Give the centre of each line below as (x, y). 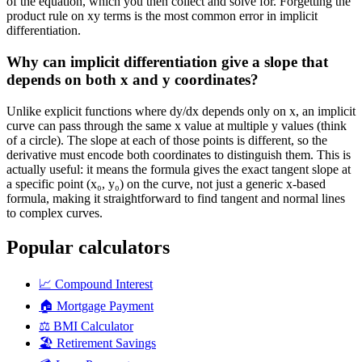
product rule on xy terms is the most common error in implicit (162, 16)
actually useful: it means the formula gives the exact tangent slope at (179, 169)
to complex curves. (55, 213)
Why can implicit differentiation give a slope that (167, 62)
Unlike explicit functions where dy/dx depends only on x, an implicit (181, 111)
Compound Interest (104, 284)
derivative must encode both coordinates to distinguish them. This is (179, 154)
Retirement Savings (106, 343)
